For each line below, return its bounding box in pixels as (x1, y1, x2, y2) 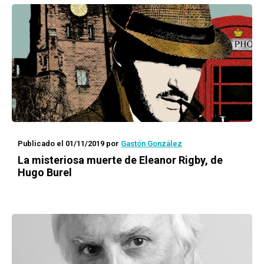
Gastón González (121, 139, 182, 148)
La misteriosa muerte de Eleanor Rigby (18, 154, 205, 166)
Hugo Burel (18, 166, 72, 179)
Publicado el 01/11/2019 (18, 139, 104, 148)
